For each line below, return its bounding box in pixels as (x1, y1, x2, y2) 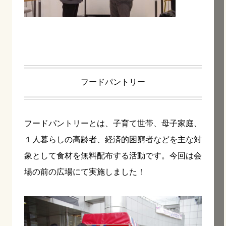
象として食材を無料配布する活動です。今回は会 (24, 151, 202, 160)
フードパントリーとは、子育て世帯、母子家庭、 (24, 119, 202, 128)
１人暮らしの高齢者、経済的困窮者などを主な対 (24, 135, 202, 144)
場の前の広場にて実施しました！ (24, 167, 145, 176)
